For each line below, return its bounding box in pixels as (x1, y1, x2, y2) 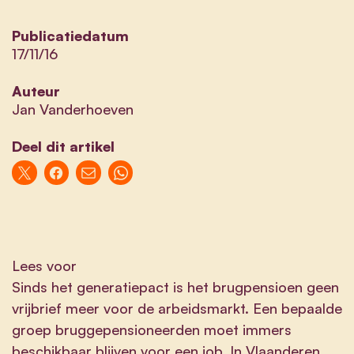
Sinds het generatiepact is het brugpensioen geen (12, 277, 339, 296)
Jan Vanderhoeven (12, 100, 134, 118)
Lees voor (12, 256, 77, 274)
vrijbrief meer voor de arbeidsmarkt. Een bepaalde (12, 299, 342, 317)
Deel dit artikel (12, 137, 115, 155)
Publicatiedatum (12, 26, 129, 44)
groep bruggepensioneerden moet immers (12, 320, 292, 338)
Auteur (12, 81, 60, 100)
